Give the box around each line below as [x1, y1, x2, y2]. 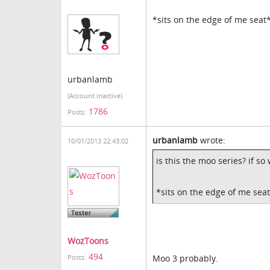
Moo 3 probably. [152, 253, 218, 264]
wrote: [198, 134, 225, 146]
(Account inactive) [67, 92, 122, 100]
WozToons [67, 235, 108, 246]
